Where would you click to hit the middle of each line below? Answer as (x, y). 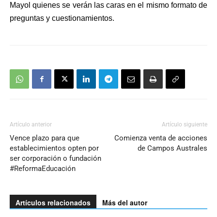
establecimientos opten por (54, 148)
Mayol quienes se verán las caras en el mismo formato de (108, 5)
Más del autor (125, 203)
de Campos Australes (172, 148)
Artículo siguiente (185, 125)
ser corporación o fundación (55, 159)
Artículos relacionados (53, 203)
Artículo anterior (31, 125)
